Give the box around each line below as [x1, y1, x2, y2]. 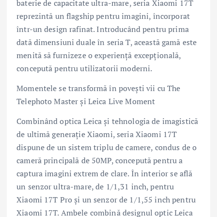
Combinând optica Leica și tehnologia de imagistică [16, 115, 199, 126]
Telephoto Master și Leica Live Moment [16, 95, 155, 107]
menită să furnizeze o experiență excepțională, [16, 49, 181, 61]
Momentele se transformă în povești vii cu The [16, 82, 181, 93]
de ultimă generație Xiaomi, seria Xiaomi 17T [16, 128, 177, 139]
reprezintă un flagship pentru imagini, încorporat [16, 10, 190, 21]
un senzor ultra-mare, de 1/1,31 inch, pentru [16, 181, 174, 192]
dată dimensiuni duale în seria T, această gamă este [16, 36, 197, 47]
